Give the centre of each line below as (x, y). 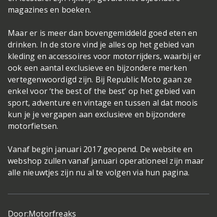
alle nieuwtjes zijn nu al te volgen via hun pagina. (99, 172)
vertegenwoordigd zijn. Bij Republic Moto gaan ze (100, 79)
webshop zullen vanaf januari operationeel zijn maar (106, 161)
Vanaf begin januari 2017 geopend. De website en (100, 149)
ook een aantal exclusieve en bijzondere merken (98, 68)
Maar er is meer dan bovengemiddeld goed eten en (103, 33)
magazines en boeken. (51, 10)
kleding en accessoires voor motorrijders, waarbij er (105, 56)
